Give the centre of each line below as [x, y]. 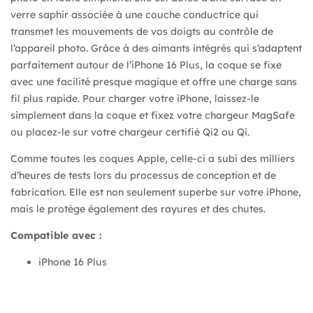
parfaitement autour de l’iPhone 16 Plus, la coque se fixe [146, 65]
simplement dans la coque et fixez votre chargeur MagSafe [153, 115]
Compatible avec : [56, 235]
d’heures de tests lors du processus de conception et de [143, 175]
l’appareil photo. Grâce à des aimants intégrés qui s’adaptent [156, 48]
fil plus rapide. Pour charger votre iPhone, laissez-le [135, 98]
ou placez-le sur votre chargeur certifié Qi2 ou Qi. [130, 132]
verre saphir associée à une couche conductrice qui [134, 14]
